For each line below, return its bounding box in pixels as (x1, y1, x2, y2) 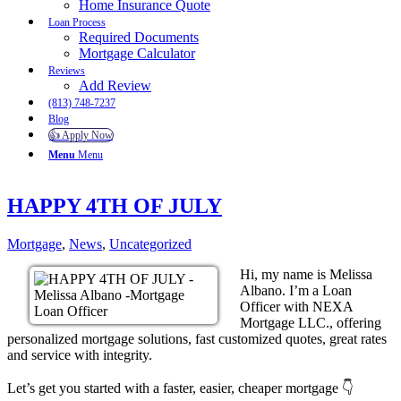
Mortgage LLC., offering (240, 314, 381, 330)
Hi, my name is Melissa (240, 266, 372, 282)
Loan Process (48, 15, 106, 29)
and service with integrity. (7, 346, 152, 363)
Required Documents (79, 29, 199, 45)
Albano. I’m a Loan (240, 282, 352, 298)
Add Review (79, 77, 151, 93)
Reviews (48, 64, 85, 77)
